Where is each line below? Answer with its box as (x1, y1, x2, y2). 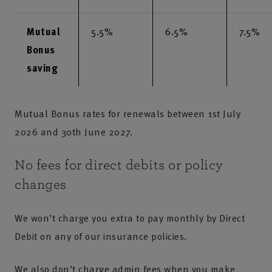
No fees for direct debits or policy (15, 157, 223, 172)
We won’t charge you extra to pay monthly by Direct (15, 210, 245, 225)
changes (15, 177, 67, 192)
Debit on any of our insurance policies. (15, 228, 187, 243)
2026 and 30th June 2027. (15, 124, 132, 139)
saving (27, 60, 58, 75)
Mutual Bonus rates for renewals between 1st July (15, 106, 240, 121)
